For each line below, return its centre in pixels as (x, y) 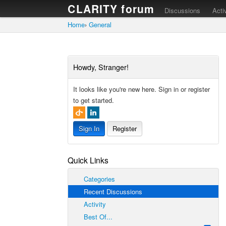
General (100, 24)
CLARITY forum (111, 9)
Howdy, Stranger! (101, 67)
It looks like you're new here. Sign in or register (142, 89)
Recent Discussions (112, 191)
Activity (94, 204)
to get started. (94, 100)
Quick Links (88, 160)
